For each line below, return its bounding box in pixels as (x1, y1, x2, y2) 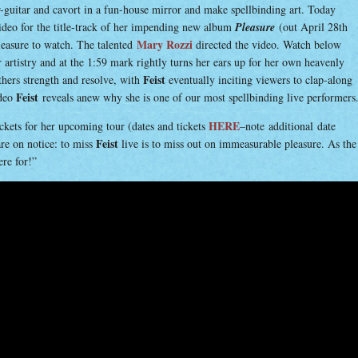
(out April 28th (279, 19, 348, 34)
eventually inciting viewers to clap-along (165, 72, 352, 87)
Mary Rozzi (137, 36, 193, 53)
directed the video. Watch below (193, 37, 341, 52)
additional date (268, 118, 336, 133)
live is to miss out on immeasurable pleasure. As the (118, 136, 356, 151)
